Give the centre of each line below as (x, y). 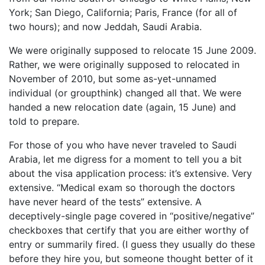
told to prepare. (44, 121)
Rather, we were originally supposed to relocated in (124, 64)
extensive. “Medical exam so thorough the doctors (122, 188)
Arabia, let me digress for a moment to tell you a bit (125, 159)
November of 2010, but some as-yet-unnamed (113, 79)
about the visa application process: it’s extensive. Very (130, 173)
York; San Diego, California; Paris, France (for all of (123, 12)
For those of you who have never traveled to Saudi (123, 145)
